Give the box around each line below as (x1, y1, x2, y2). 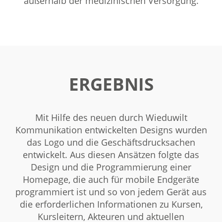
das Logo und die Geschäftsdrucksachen (27, 136, 195, 149)
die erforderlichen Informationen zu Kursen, (19, 198, 203, 211)
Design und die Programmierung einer (31, 161, 191, 173)
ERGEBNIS (68, 72, 154, 96)
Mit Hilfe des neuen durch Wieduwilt (35, 111, 187, 124)
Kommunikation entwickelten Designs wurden (15, 124, 207, 136)
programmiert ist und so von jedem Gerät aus (15, 186, 207, 198)
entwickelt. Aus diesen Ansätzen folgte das (23, 149, 199, 161)
